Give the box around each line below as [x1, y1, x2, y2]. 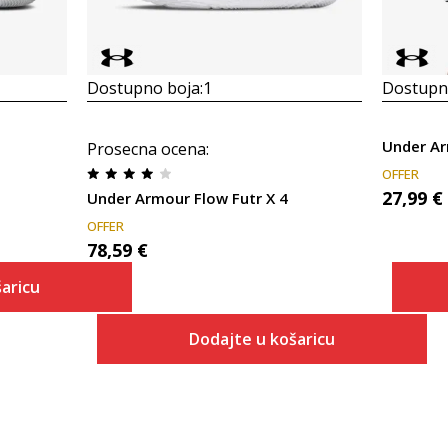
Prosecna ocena [86, 138, 206, 160]
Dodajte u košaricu [188, 328, 335, 350]
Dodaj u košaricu [232, 385, 361, 407]
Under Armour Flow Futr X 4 [86, 188, 288, 208]
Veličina [195, 367, 253, 389]
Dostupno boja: [86, 77, 203, 99]
